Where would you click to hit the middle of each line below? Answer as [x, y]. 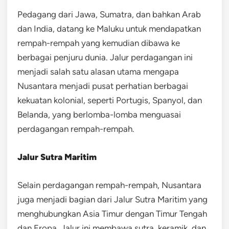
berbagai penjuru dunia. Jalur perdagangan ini [105, 57]
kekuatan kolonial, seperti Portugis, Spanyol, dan [110, 100]
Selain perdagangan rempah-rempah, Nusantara [109, 185]
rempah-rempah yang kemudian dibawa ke [99, 43]
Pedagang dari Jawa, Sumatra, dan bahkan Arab [109, 14]
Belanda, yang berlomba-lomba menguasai [99, 114]
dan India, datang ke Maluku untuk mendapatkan [109, 28]
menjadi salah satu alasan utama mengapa [98, 71]
